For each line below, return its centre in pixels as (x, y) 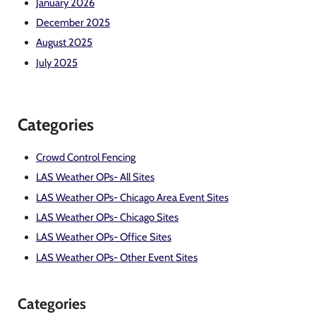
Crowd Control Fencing (85, 157)
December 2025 (73, 23)
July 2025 (56, 62)
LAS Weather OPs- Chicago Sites (107, 217)
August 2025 (64, 43)
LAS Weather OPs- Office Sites (103, 237)
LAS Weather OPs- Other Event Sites (116, 257)
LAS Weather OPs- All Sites (95, 177)
